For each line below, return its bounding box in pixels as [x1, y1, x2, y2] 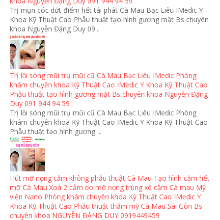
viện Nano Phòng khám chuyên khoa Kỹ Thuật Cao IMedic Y [10, 192, 201, 202]
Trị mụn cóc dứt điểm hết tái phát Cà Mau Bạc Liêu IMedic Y [10, 5, 203, 15]
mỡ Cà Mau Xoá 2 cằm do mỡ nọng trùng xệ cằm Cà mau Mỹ [10, 183, 206, 192]
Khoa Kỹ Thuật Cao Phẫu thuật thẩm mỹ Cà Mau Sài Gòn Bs [10, 201, 202, 211]
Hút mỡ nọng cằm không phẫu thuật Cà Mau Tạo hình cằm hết [10, 173, 210, 183]
